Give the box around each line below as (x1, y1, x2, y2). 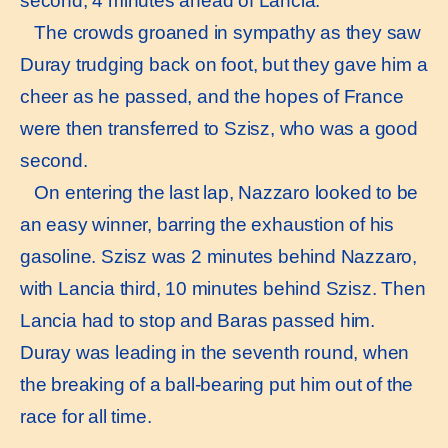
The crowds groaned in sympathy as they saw (20, 22, 421, 44)
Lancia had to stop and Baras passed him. (20, 310, 375, 332)
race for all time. (20, 406, 152, 428)
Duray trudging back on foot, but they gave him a (20, 54, 428, 76)
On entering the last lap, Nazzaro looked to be (20, 182, 419, 204)
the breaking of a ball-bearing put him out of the (20, 374, 414, 396)
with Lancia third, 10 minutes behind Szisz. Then (20, 278, 426, 300)
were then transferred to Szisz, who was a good (20, 118, 418, 140)
